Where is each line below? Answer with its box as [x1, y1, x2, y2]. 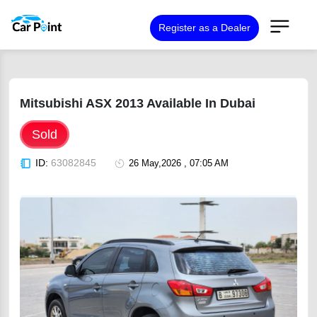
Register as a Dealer [158, 21, 250, 33]
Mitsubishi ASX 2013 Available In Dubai [20, 96, 255, 110]
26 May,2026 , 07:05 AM [129, 158, 229, 168]
